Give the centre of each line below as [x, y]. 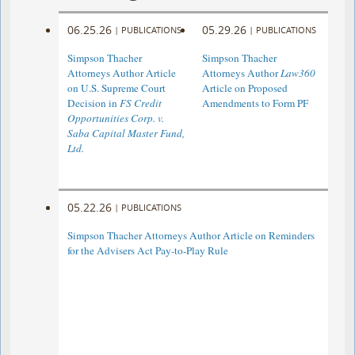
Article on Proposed [244, 88]
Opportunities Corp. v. [116, 118]
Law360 [298, 73]
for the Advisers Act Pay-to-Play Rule [148, 251]
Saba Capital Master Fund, [126, 134]
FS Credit [141, 103]
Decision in [94, 103]
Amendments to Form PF [255, 103]
